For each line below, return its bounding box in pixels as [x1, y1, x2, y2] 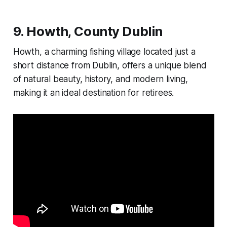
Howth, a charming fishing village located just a [13, 47, 196, 57]
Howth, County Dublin [26, 23, 163, 40]
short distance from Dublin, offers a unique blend [13, 60, 207, 71]
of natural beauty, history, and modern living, [13, 74, 188, 85]
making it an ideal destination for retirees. [13, 88, 174, 98]
